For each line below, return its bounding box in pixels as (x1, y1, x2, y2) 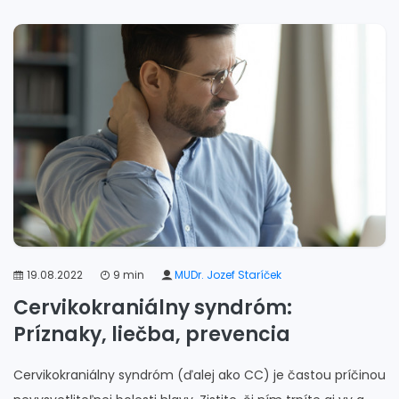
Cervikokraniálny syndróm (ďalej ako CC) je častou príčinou (13, 365, 386, 384)
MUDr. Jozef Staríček (175, 266, 281, 282)
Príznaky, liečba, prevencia (13, 320, 290, 348)
